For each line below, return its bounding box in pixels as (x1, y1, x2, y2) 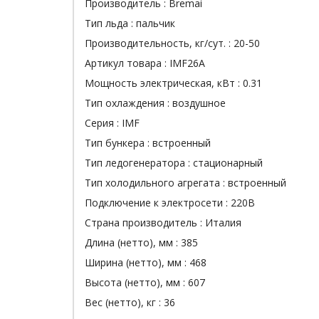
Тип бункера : (85, 136, 152, 150)
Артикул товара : (85, 56, 169, 70)
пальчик (136, 16, 175, 30)
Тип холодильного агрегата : (85, 176, 228, 189)
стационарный (193, 156, 263, 169)
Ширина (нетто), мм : (85, 256, 189, 269)
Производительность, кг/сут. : (85, 36, 234, 50)
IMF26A (169, 56, 205, 70)
